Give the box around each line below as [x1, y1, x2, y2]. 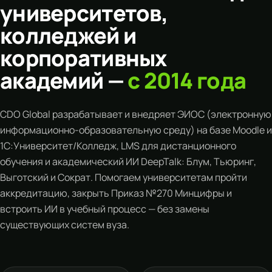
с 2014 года [127, 66, 246, 95]
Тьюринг [214, 155, 254, 168]
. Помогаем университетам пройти [90, 171, 247, 184]
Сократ [58, 171, 90, 184]
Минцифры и [173, 186, 232, 200]
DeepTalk [141, 155, 182, 168]
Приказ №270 [111, 186, 173, 200]
